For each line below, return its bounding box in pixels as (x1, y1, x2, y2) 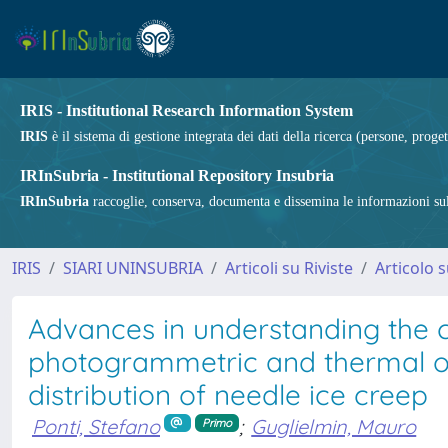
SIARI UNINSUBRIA (63, 257, 203, 279)
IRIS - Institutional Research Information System (20, 102, 353, 119)
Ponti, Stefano (32, 414, 160, 439)
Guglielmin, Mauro (251, 414, 417, 439)
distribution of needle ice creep (28, 377, 428, 412)
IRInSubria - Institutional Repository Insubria (20, 167, 334, 184)
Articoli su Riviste (225, 257, 353, 279)
